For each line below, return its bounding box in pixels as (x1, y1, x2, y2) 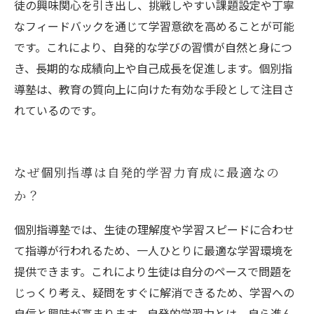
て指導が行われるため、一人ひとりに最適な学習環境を (14, 242, 294, 259)
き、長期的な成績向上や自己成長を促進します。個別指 (14, 60, 292, 76)
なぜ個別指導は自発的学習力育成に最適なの (14, 165, 280, 182)
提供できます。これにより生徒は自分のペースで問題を (14, 263, 292, 280)
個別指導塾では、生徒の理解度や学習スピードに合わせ (14, 221, 294, 238)
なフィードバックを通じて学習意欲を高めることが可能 (14, 18, 294, 34)
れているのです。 (14, 102, 102, 118)
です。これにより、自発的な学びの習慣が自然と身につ (14, 39, 292, 55)
